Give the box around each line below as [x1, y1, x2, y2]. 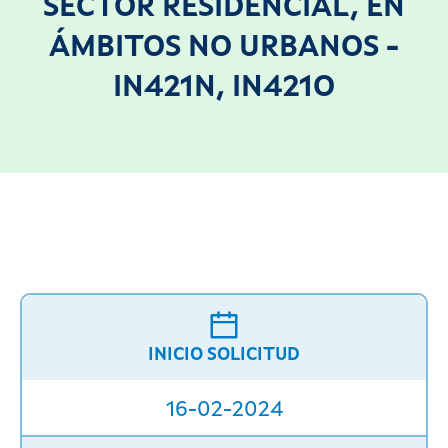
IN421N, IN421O [113, 73, 335, 103]
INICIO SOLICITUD [148, 346, 300, 365]
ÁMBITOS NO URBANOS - [49, 33, 399, 63]
